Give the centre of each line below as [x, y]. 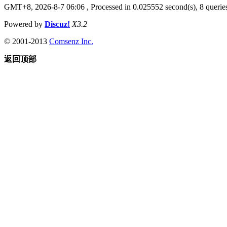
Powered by [24, 24]
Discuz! [57, 24]
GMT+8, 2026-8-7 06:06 [44, 7]
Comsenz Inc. [71, 41]
